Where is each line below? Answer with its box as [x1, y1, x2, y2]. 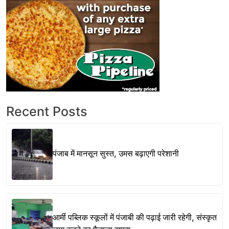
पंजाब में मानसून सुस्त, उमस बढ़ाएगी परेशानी [53, 148, 179, 158]
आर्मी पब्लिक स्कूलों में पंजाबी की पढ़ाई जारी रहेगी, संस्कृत [53, 212, 217, 222]
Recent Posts [6, 104, 87, 120]
